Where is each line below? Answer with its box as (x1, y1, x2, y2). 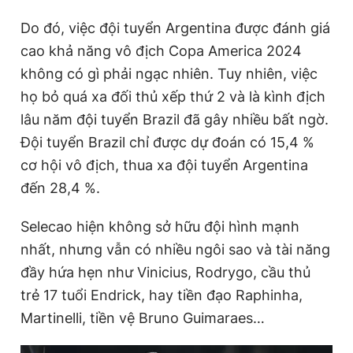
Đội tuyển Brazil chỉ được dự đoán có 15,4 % (20, 134, 314, 151)
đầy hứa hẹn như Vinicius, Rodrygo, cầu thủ (20, 264, 310, 281)
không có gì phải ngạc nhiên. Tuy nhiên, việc (20, 65, 318, 83)
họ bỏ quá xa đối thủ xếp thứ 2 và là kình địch (20, 88, 325, 106)
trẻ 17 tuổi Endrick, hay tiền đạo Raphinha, (20, 287, 303, 304)
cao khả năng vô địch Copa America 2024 (20, 43, 302, 60)
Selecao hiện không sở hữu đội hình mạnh (20, 218, 299, 236)
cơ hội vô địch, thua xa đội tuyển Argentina (20, 157, 308, 174)
